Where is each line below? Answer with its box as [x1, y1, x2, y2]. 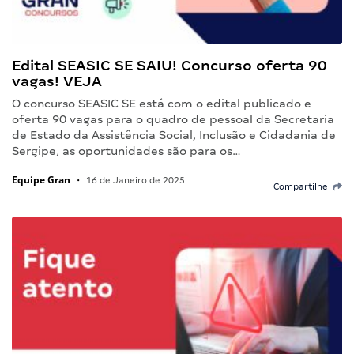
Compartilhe [273, 182, 333, 192]
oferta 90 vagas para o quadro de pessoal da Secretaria [12, 113, 334, 126]
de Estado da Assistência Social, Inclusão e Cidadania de [12, 129, 336, 142]
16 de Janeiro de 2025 [84, 175, 185, 186]
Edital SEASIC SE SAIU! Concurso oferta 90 [12, 57, 327, 74]
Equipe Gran [12, 173, 70, 187]
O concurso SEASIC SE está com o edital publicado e [12, 97, 311, 111]
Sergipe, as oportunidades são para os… [12, 145, 241, 158]
